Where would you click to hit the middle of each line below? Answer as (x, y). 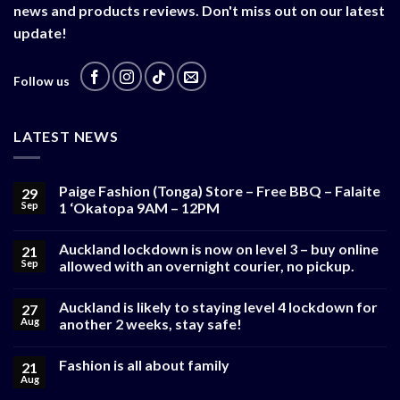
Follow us (42, 81)
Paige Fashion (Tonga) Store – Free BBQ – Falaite (220, 191)
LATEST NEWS (66, 136)
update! (40, 32)
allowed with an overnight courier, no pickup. (207, 266)
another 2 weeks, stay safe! (150, 324)
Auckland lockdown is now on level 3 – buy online (219, 249)
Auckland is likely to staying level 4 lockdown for (218, 307)
